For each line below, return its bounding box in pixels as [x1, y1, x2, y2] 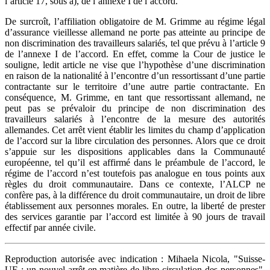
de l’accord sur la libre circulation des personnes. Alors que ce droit [5, 135, 265, 146]
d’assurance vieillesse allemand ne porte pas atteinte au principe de [5, 27, 265, 37]
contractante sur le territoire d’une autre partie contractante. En [5, 81, 265, 92]
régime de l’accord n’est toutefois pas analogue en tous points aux [5, 168, 265, 178]
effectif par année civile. [5, 222, 96, 233]
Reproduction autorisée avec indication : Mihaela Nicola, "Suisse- [5, 253, 265, 264]
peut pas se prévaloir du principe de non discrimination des [5, 102, 265, 113]
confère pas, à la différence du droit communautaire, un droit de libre [5, 189, 265, 200]
